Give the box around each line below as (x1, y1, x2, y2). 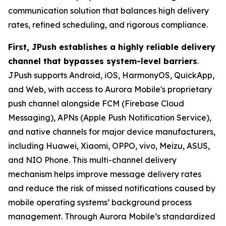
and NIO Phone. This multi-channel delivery (8, 155, 177, 165)
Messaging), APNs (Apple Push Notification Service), (8, 112, 211, 123)
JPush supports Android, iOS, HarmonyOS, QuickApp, (8, 70, 214, 80)
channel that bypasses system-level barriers (8, 56, 197, 66)
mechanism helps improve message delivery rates (8, 169, 201, 179)
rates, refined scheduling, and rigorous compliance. (8, 20, 208, 30)
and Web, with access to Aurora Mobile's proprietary (8, 84, 212, 94)
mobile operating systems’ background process (8, 197, 192, 207)
